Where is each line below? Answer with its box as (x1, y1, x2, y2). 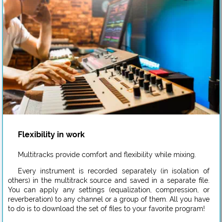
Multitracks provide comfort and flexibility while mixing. (17, 150, 196, 159)
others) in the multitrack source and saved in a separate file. (7, 176, 210, 184)
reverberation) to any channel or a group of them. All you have (7, 195, 210, 203)
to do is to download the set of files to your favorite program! (7, 204, 205, 213)
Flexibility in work (17, 129, 85, 139)
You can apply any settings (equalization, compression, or (7, 185, 210, 194)
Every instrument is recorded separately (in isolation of (17, 166, 210, 175)
